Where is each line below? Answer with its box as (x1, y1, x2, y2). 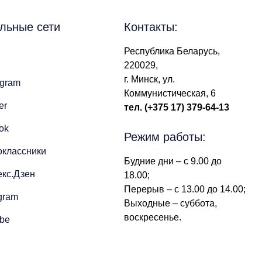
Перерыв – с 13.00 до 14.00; (124, 184, 248, 194)
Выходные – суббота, (124, 198, 217, 208)
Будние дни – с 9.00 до (124, 156, 222, 166)
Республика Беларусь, (124, 46, 220, 56)
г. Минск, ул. (124, 74, 175, 84)
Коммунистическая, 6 (124, 88, 216, 98)
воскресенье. (124, 212, 184, 222)
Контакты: (124, 20, 178, 33)
